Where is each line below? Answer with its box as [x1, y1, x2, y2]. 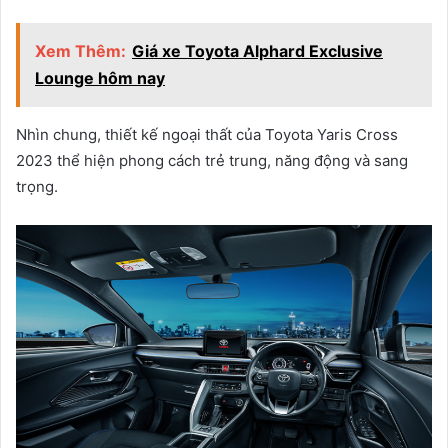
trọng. [16, 176, 58, 196]
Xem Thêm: [35, 40, 126, 61]
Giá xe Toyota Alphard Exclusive [132, 40, 383, 61]
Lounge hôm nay [35, 67, 165, 88]
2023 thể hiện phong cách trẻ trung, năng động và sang [16, 150, 408, 170]
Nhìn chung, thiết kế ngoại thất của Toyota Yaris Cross [16, 124, 398, 144]
